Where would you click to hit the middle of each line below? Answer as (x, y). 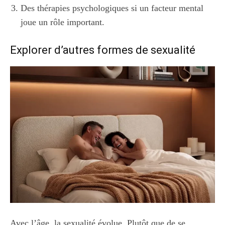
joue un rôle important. (63, 22)
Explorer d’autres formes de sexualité (103, 50)
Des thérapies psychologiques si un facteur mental (112, 8)
